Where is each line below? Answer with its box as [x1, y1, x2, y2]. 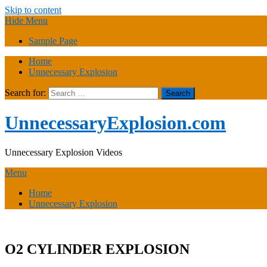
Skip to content [5, 5, 61, 15]
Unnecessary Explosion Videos [5, 147, 122, 157]
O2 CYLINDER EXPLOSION [5, 241, 190, 257]
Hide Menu [5, 15, 48, 26]
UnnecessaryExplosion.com [5, 112, 226, 134]
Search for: [5, 88, 46, 98]
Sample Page [29, 36, 77, 46]
